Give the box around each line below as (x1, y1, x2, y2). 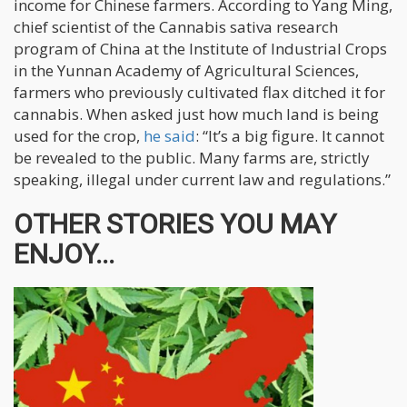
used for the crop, (14, 125, 144, 147)
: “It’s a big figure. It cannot (195, 125, 384, 147)
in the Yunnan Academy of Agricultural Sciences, (14, 60, 359, 82)
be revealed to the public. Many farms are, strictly (14, 147, 370, 169)
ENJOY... (14, 238, 114, 271)
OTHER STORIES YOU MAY (14, 208, 336, 241)
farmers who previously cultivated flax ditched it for (14, 82, 385, 104)
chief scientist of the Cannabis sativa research (14, 16, 338, 38)
